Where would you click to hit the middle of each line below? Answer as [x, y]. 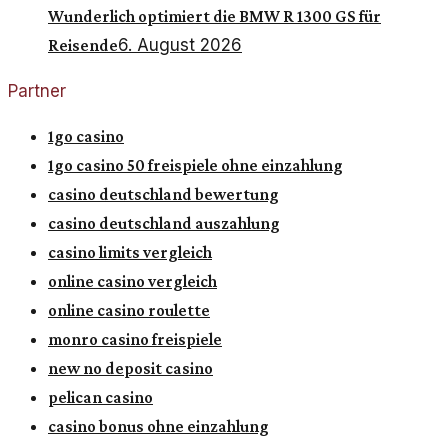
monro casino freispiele [135, 339]
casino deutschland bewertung [163, 194]
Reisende [83, 45]
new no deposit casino [130, 368]
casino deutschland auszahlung [164, 223]
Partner [37, 90]
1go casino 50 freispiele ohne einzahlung [195, 165]
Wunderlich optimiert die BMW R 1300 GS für [214, 16]
